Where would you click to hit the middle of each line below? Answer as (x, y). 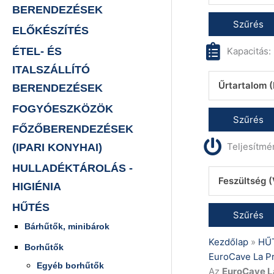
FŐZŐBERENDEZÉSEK (73, 129)
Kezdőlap (228, 242)
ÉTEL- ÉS (37, 51)
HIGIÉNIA (37, 187)
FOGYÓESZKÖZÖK (63, 109)
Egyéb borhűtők (70, 265)
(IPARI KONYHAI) (57, 148)
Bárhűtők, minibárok (67, 226)
